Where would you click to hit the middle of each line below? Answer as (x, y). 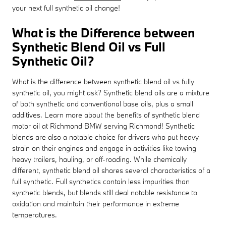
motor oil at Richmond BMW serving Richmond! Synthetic (103, 126)
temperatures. (35, 214)
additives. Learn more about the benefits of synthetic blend (106, 115)
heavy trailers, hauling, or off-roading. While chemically (99, 159)
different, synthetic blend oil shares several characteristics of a (111, 170)
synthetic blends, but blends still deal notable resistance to (105, 192)
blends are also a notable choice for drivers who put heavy (105, 137)
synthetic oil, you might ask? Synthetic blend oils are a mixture (111, 92)
